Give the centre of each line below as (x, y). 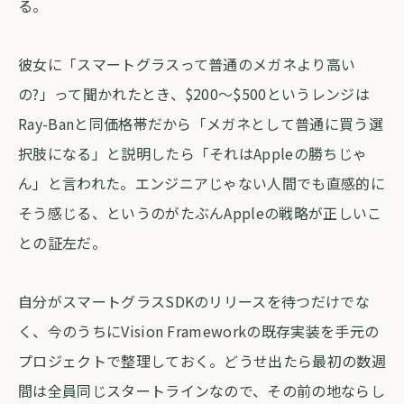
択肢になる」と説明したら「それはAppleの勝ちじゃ (193, 153)
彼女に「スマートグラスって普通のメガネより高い (187, 64)
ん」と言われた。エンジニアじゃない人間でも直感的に (202, 183)
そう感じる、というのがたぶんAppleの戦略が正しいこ (200, 213)
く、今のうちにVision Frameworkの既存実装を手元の (199, 331)
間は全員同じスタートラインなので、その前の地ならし (202, 390)
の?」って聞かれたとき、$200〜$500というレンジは (194, 94)
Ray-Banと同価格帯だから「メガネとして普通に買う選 (201, 124)
